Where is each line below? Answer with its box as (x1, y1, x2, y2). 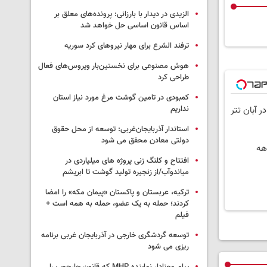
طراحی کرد (158, 72, 189, 84)
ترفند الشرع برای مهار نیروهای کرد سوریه (64, 40, 189, 52)
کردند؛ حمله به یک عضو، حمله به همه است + (46, 198, 189, 210)
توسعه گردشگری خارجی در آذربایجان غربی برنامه (41, 229, 189, 242)
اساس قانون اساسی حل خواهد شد (80, 20, 189, 32)
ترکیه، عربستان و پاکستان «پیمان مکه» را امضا (45, 187, 189, 199)
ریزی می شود (148, 241, 189, 253)
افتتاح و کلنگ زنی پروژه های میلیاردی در (65, 155, 189, 167)
